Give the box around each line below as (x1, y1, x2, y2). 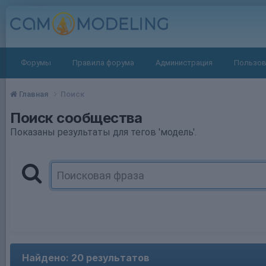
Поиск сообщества (10, 109, 142, 126)
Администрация (156, 58, 213, 67)
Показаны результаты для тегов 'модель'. (10, 126, 197, 138)
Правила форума (72, 58, 134, 67)
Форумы (21, 58, 51, 67)
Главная (17, 89, 50, 99)
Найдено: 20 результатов (22, 251, 150, 264)
